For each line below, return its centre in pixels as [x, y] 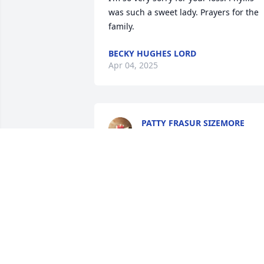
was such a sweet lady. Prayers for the [184, 12]
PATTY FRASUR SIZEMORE [193, 123]
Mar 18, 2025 [167, 135]
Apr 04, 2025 [133, 65]
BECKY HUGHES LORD [152, 54]
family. [121, 27]
